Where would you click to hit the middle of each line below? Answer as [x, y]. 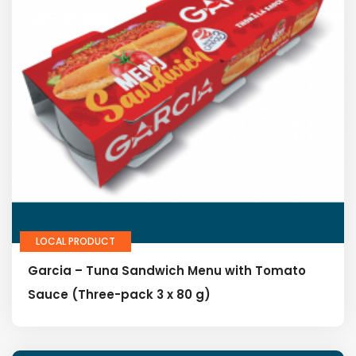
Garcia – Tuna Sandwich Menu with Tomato [167, 270]
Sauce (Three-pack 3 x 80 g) [119, 294]
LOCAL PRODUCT [75, 241]
